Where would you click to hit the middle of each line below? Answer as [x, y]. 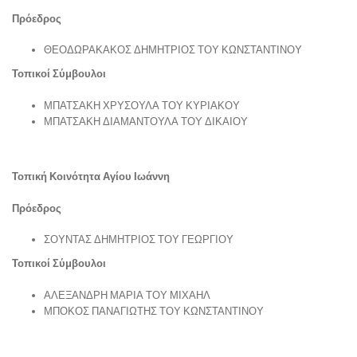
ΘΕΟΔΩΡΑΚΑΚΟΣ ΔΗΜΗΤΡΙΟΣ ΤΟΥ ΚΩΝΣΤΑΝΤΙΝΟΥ [173, 49]
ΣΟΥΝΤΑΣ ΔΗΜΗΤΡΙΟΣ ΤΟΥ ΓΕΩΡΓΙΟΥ [139, 239]
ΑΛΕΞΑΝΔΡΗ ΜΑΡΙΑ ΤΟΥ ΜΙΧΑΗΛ [127, 294]
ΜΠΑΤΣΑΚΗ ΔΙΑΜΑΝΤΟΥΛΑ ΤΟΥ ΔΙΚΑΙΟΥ [146, 121]
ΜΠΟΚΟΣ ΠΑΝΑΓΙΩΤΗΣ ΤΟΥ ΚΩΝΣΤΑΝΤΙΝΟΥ [154, 310]
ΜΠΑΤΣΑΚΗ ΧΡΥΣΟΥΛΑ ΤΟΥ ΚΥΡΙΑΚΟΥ [143, 105]
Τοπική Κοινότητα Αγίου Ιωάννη [91, 176]
